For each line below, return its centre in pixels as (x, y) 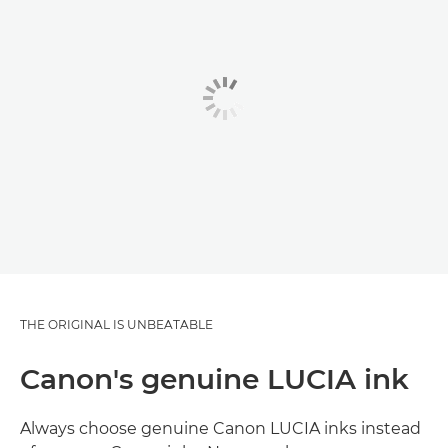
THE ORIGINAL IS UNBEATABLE (116, 324)
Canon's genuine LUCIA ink (214, 379)
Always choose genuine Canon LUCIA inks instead (220, 428)
